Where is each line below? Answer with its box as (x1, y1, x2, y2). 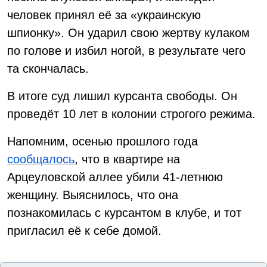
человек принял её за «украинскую (7, 8, 201, 21)
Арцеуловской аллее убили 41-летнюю (7, 170, 223, 184)
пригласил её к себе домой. (7, 224, 162, 237)
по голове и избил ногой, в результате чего (7, 44, 246, 57)
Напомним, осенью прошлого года (7, 135, 198, 148)
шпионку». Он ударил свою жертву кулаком (7, 26, 250, 39)
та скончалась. (7, 62, 89, 75)
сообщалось (7, 153, 74, 166)
